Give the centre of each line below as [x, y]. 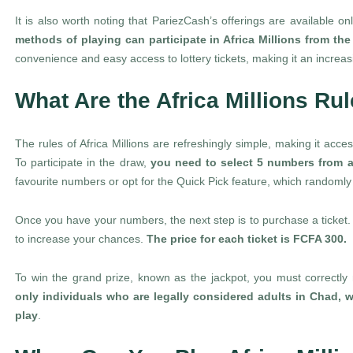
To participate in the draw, [83, 162]
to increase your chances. [81, 239]
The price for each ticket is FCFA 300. [247, 239]
